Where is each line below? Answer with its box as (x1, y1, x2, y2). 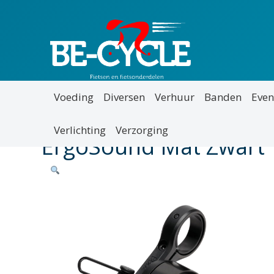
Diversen (103, 89, 146, 104)
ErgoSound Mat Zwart (41, 131, 265, 161)
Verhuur (155, 89, 195, 104)
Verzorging (116, 122, 169, 137)
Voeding (54, 89, 94, 104)
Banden (204, 89, 242, 104)
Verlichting (54, 122, 106, 137)
